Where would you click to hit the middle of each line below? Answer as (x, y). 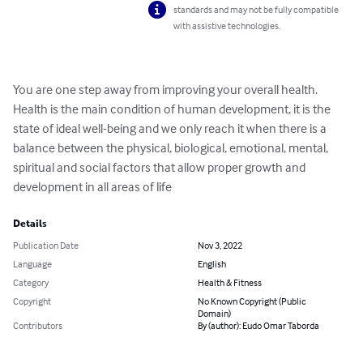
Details (30, 224)
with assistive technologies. (227, 26)
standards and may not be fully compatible (256, 10)
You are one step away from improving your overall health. (167, 90)
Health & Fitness (230, 283)
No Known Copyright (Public (252, 301)
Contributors (38, 326)
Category (31, 283)
